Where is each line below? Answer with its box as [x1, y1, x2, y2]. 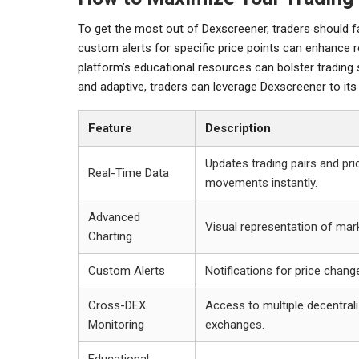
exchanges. [205, 317, 264, 332]
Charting [88, 228, 132, 244]
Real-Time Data [88, 165, 169, 180]
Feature [88, 120, 132, 135]
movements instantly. [205, 175, 317, 190]
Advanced [88, 209, 140, 224]
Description [205, 120, 271, 135]
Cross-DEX [88, 297, 146, 313]
